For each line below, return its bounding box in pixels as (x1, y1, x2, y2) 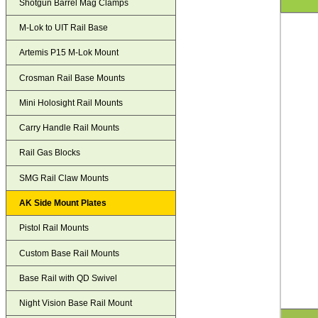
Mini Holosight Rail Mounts (19, 97, 124, 108)
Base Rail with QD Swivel (19, 273, 118, 283)
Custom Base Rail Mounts (19, 248, 120, 258)
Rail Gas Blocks (19, 148, 81, 158)
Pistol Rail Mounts (19, 223, 89, 234)
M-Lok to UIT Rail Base (19, 22, 109, 33)
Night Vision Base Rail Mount (19, 298, 133, 309)
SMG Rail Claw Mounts (19, 172, 109, 183)
